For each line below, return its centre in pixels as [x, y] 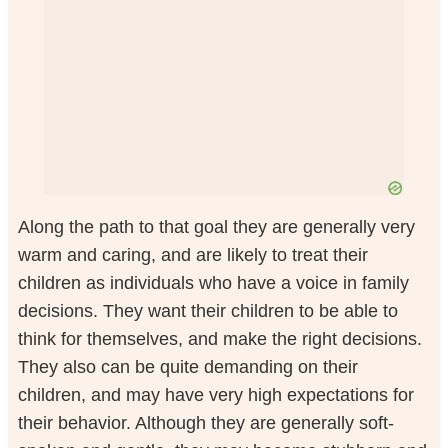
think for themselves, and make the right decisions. [219, 338]
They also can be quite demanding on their [187, 366]
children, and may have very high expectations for [215, 394]
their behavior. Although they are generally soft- [205, 422]
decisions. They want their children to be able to [207, 310]
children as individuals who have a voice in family [213, 282]
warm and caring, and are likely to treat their [192, 254]
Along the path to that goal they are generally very [216, 226]
